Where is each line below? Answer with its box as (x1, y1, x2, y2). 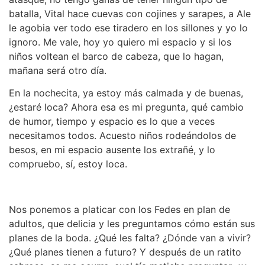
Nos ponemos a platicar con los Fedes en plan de (9, 203, 230, 216)
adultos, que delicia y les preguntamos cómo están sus (9, 218, 255, 230)
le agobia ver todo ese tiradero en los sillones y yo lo (9, 22, 248, 34)
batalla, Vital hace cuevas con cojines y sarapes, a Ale (9, 8, 251, 20)
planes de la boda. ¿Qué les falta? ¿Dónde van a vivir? (9, 232, 251, 244)
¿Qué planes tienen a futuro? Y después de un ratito (9, 246, 241, 258)
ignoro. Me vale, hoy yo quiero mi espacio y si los (9, 36, 231, 49)
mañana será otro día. (9, 64, 106, 77)
